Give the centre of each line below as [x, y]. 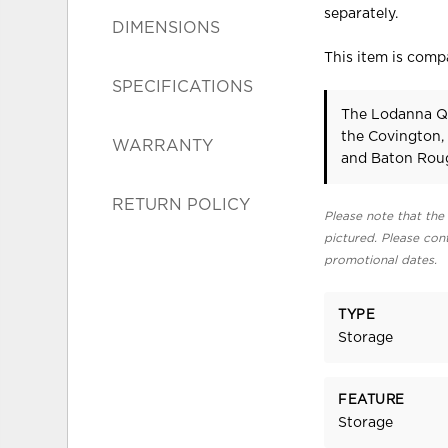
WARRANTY [163, 145]
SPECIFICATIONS [183, 86]
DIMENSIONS [166, 27]
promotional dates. [381, 259]
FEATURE [371, 401]
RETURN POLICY [181, 204]
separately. [361, 13]
